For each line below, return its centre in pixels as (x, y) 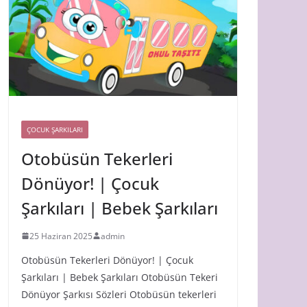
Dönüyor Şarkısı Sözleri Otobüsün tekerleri (119, 294)
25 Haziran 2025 (61, 236)
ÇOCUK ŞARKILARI (55, 129)
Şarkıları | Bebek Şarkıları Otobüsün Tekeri (120, 277)
